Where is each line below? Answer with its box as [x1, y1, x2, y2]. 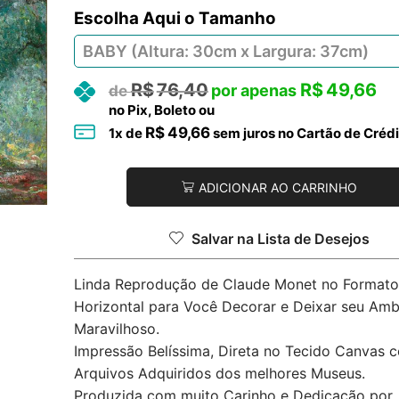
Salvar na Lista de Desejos [191, 230, 370, 248]
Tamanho [198, 8, 276, 29]
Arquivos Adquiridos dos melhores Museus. [73, 363, 365, 382]
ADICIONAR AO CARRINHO [198, 179, 357, 195]
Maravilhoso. [73, 319, 159, 338]
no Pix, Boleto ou [108, 102, 215, 119]
